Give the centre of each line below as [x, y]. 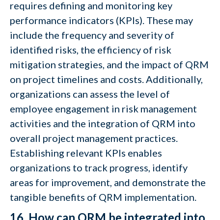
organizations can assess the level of [90, 94]
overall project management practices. [94, 138]
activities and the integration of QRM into [103, 123]
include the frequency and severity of [92, 35]
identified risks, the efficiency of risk [91, 50]
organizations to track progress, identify [99, 167]
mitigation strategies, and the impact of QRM [109, 64]
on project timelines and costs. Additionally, [106, 79]
